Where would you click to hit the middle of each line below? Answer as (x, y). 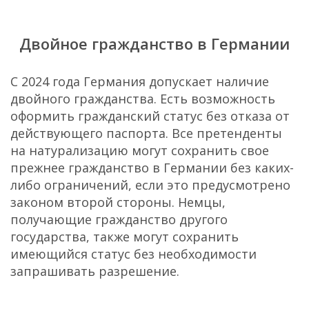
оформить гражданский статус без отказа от (150, 116)
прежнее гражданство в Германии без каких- (152, 167)
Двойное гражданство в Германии (154, 43)
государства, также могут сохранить (124, 236)
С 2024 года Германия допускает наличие (140, 81)
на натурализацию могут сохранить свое (140, 150)
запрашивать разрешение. (95, 271)
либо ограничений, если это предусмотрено (150, 185)
